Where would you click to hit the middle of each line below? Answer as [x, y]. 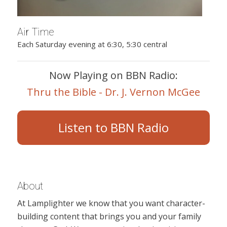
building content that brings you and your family [109, 217]
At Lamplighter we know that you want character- [111, 203]
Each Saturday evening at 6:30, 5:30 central [92, 44]
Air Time [35, 32]
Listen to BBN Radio [113, 128]
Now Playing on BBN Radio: [113, 75]
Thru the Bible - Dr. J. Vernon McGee [113, 92]
